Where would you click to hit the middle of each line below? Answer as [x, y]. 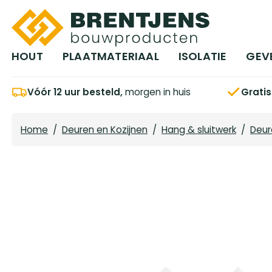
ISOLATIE [202, 56]
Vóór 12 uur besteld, [75, 92]
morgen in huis [157, 92]
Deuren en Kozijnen [105, 130]
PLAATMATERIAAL [110, 56]
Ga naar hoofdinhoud [67, 27]
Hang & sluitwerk [199, 130]
